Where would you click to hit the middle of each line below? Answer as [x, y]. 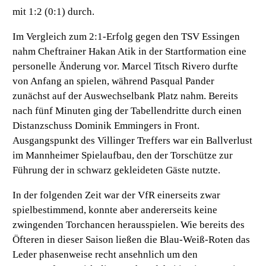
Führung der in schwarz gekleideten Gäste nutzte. [117, 170]
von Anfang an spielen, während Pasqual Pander [114, 81]
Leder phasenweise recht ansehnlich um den [105, 255]
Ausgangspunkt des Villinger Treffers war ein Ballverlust [133, 141]
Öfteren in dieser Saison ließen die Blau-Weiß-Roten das [132, 240]
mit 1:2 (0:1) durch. [54, 12]
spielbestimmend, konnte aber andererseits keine [115, 210]
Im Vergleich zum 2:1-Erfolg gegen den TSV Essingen [126, 37]
